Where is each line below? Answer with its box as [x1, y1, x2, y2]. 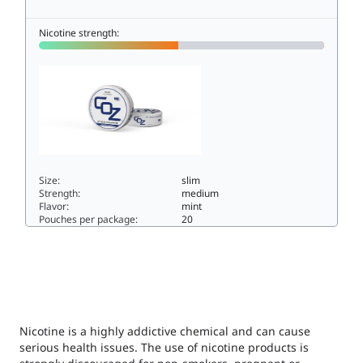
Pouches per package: [39, 212, 138, 227]
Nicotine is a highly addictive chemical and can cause [19, 323, 310, 340]
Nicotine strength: [39, 25, 119, 40]
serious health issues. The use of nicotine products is [19, 340, 309, 356]
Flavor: [39, 199, 69, 214]
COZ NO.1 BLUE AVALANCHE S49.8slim [25, 226, 255, 245]
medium [181, 186, 219, 201]
